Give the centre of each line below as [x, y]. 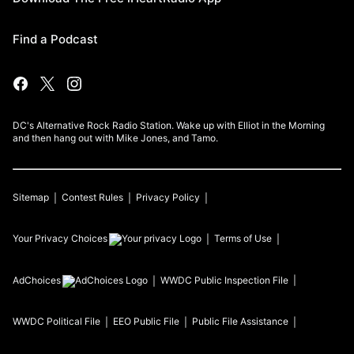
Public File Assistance [240, 321]
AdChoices [37, 280]
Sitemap [31, 197]
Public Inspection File [241, 280]
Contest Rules [92, 197]
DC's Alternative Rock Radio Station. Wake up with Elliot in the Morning [169, 125]
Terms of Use [243, 238]
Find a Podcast [55, 39]
